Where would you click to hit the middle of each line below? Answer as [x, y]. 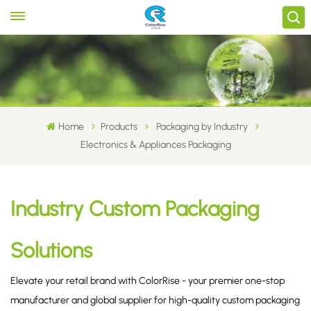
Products [119, 126]
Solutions [51, 250]
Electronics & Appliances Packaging [155, 144]
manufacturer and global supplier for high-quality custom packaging [155, 300]
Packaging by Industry [202, 126]
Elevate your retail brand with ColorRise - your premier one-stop [148, 280]
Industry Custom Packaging [135, 208]
